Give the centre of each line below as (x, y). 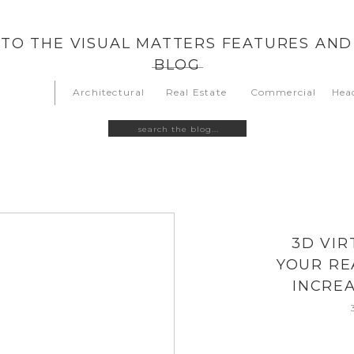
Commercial (283, 92)
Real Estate (196, 92)
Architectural (109, 92)
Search (131, 128)
